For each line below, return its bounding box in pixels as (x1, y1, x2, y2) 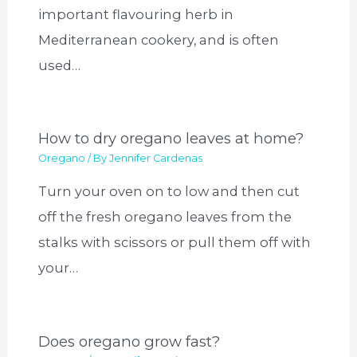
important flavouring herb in (38, 6, 234, 22)
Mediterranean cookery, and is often (38, 31, 280, 48)
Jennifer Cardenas (109, 151, 203, 164)
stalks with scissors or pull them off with (38, 234, 312, 251)
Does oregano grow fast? (38, 331, 221, 351)
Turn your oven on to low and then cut (38, 183, 300, 200)
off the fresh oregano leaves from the (38, 209, 292, 226)
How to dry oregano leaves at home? (38, 129, 304, 148)
